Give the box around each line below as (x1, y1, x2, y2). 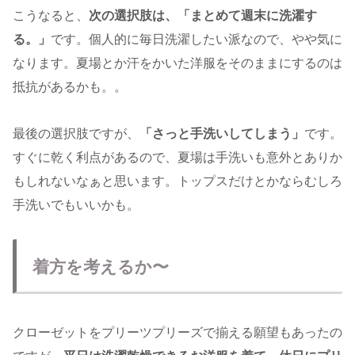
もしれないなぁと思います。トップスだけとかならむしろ (13, 174, 342, 188)
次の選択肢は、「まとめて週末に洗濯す (89, 8, 317, 22)
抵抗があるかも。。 (13, 79, 127, 94)
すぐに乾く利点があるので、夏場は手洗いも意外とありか (13, 150, 342, 164)
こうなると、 (13, 8, 89, 22)
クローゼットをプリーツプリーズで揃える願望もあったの (13, 326, 342, 340)
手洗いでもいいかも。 (13, 197, 139, 212)
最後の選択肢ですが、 (13, 126, 139, 140)
